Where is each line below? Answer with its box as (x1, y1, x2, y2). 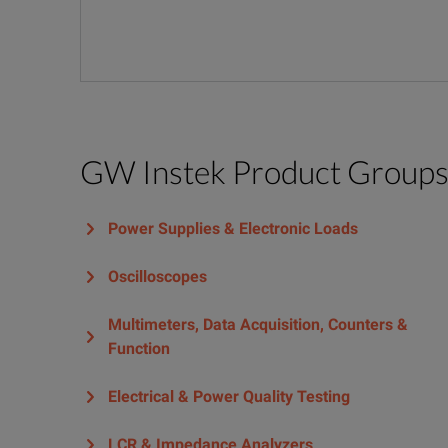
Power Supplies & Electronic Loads (108, 219, 358, 239)
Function (108, 339, 170, 359)
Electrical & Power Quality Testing (108, 387, 350, 407)
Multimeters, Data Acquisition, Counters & (108, 315, 408, 335)
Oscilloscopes (108, 267, 207, 287)
